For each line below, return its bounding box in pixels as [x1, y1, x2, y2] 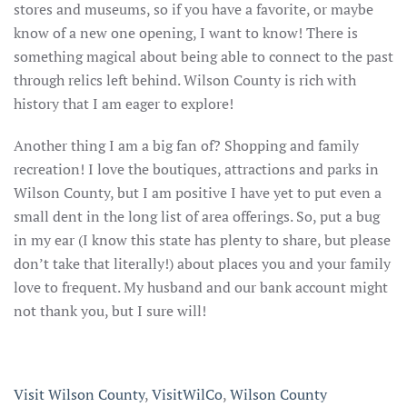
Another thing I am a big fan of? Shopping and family [14, 135, 359, 156]
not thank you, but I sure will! [14, 301, 206, 322]
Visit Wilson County [14, 384, 144, 405]
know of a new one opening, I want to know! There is [14, 23, 358, 44]
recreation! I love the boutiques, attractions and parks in [14, 159, 379, 180]
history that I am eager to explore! [14, 94, 233, 114]
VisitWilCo [152, 384, 223, 405]
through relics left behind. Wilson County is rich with [14, 70, 356, 91]
